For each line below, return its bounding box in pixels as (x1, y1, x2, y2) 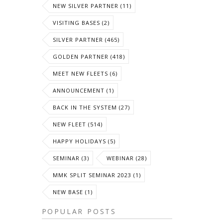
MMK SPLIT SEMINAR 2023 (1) (52, 171, 141, 179)
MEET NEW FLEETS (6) (52, 70, 117, 77)
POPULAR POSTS (41, 207, 116, 216)
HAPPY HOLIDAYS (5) (52, 137, 115, 145)
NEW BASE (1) (52, 188, 93, 196)
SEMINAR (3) (52, 154, 89, 162)
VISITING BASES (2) (52, 19, 110, 26)
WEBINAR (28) (106, 154, 147, 162)
